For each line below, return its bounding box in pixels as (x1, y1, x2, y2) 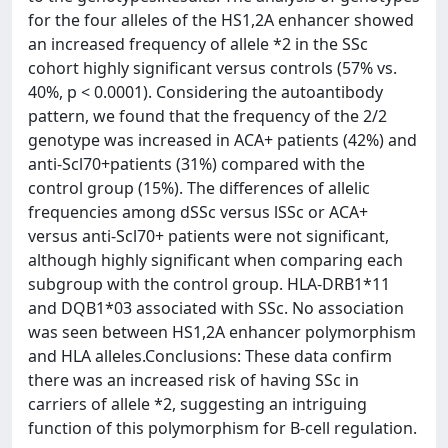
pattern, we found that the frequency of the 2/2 (28, 105, 387, 127)
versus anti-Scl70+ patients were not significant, (28, 225, 389, 247)
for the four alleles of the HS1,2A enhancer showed (28, 9, 414, 31)
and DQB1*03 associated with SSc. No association (28, 297, 404, 319)
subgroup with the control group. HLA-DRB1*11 (28, 273, 390, 295)
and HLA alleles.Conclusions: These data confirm (28, 345, 392, 367)
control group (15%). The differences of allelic (28, 177, 370, 199)
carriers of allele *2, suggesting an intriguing (28, 393, 367, 415)
